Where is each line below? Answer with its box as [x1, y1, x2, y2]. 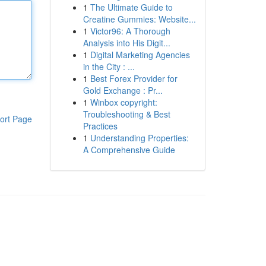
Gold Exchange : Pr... [83, 84, 163, 96]
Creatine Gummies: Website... [83, 13, 196, 25]
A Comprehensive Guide [83, 144, 175, 156]
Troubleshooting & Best [83, 108, 170, 120]
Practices [83, 120, 118, 132]
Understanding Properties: [90, 132, 189, 144]
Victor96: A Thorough [90, 25, 170, 37]
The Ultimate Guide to [90, 1, 173, 13]
